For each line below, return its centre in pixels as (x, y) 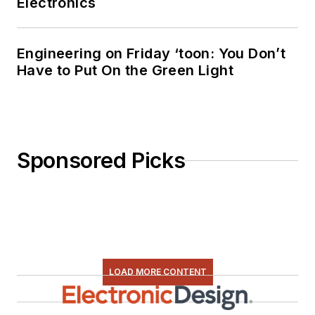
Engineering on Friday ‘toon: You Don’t (152, 54)
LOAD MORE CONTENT (157, 272)
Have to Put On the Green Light (125, 71)
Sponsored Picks (101, 161)
